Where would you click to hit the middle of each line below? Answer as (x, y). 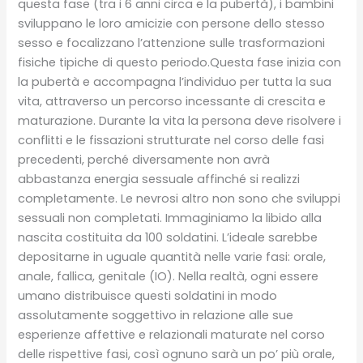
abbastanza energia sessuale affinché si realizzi (159, 179)
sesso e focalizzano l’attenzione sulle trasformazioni (172, 43)
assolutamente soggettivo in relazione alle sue (156, 316)
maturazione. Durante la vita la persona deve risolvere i (180, 121)
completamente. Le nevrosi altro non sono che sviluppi (179, 199)
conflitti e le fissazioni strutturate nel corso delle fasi (171, 141)
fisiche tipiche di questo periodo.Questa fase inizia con (180, 63)
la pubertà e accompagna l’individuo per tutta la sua (175, 82)
